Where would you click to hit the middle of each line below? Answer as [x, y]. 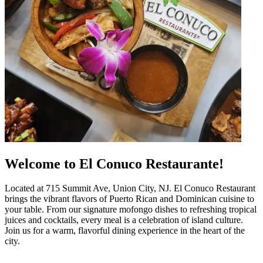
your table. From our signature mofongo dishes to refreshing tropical [131, 210]
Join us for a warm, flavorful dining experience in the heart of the [125, 231]
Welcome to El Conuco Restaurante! [114, 163]
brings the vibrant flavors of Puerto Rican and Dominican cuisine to [129, 199]
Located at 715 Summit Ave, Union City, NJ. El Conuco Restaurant [130, 188]
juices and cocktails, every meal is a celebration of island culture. [124, 220]
